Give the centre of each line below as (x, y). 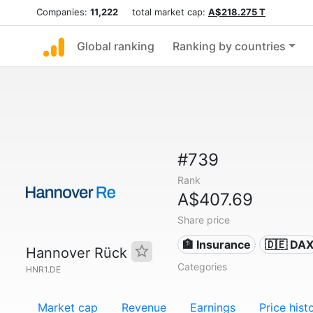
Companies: (63, 12)
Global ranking (116, 46)
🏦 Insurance (217, 245)
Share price (203, 220)
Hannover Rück (79, 253)
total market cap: (163, 12)
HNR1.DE (43, 269)
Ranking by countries (229, 46)
